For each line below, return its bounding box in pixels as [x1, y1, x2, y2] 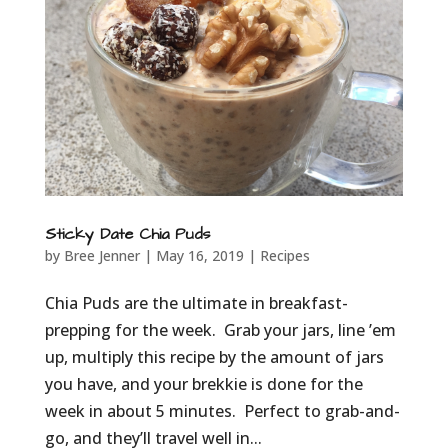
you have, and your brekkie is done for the [44, 372, 363, 395]
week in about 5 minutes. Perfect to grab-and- [44, 399, 400, 422]
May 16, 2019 [155, 245, 244, 265]
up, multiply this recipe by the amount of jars [44, 345, 384, 368]
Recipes [259, 245, 310, 265]
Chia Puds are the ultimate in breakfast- [44, 291, 348, 314]
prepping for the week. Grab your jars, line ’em [44, 318, 396, 341]
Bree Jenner [63, 245, 140, 265]
